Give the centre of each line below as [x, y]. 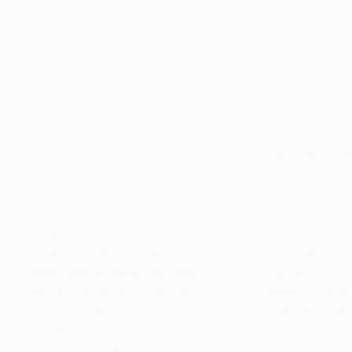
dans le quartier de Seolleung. [108, 291]
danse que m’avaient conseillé [107, 233]
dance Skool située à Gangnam [109, 272]
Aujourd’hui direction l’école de [110, 213]
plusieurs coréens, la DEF [95, 252]
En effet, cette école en [90, 311]
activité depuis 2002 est [90, 331]
